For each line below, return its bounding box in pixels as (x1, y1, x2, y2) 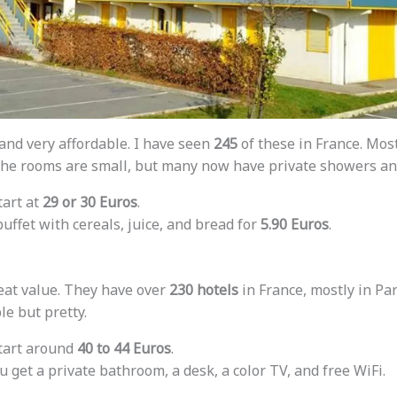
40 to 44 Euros (76, 339, 171, 359)
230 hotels (168, 280, 238, 300)
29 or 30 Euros (42, 192, 137, 213)
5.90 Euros (260, 214, 329, 235)
